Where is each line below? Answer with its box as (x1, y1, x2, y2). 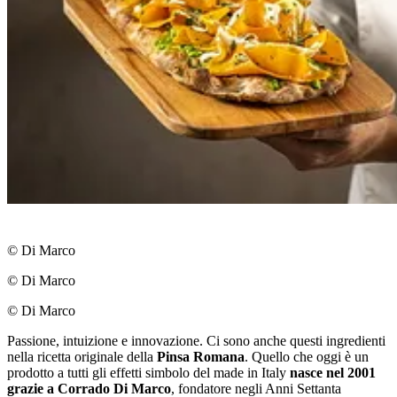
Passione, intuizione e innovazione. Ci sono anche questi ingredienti (7, 333, 385, 349)
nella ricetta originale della (7, 349, 157, 365)
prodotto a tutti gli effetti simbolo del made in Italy (7, 365, 290, 381)
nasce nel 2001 (290, 365, 376, 381)
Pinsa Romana (157, 349, 245, 365)
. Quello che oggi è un (245, 349, 369, 365)
